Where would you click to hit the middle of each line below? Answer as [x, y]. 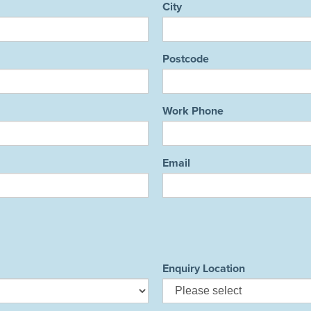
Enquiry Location [204, 268]
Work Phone [193, 111]
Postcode [186, 59]
